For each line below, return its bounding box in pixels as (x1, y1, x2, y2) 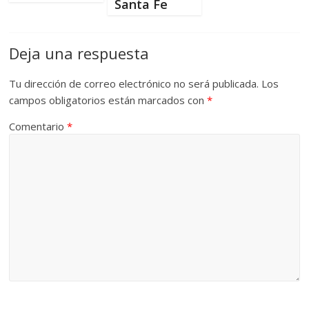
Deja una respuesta (9, 42, 150, 63)
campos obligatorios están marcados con (9, 92, 208, 107)
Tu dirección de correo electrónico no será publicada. (9, 76, 259, 90)
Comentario (9, 119, 68, 133)
